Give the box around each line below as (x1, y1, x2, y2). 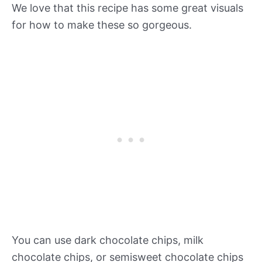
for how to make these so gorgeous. (12, 19, 192, 32)
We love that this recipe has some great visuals (12, 2, 243, 15)
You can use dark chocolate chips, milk (12, 234, 204, 247)
